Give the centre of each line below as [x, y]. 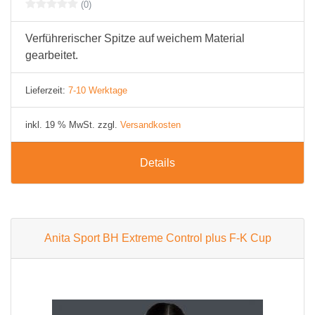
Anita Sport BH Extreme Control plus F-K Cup [157, 238]
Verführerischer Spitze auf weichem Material [135, 38]
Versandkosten [150, 125]
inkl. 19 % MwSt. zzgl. [73, 125]
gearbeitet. [52, 55]
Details [157, 163]
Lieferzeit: [47, 90]
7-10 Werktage [98, 90]
